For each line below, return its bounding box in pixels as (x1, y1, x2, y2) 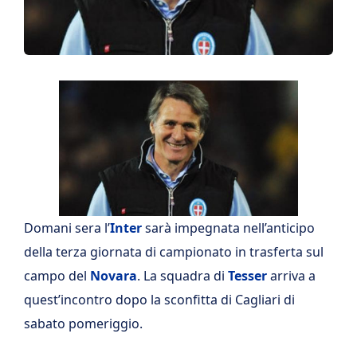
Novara (90, 266, 137, 284)
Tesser (228, 266, 267, 284)
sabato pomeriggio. (24, 314, 143, 332)
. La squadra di (137, 266, 228, 284)
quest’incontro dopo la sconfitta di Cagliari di (24, 290, 295, 308)
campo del (24, 266, 90, 284)
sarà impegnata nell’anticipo (142, 218, 315, 237)
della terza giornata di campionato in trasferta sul (24, 242, 324, 261)
